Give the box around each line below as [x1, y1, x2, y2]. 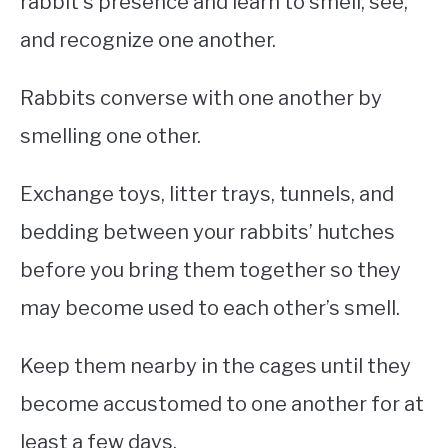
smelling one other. [20, 124, 205, 149]
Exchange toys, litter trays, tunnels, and [20, 182, 394, 207]
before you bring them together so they [20, 258, 401, 283]
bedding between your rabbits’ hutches [20, 220, 395, 245]
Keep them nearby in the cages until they [20, 354, 411, 379]
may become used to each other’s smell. [20, 296, 400, 321]
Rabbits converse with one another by [20, 86, 382, 111]
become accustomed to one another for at [20, 392, 424, 417]
